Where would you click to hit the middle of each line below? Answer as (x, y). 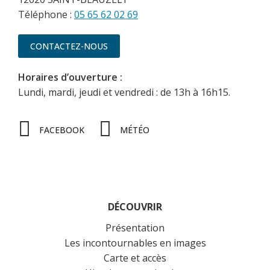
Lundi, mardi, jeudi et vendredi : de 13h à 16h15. (124, 93)
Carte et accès (135, 258)
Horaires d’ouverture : (70, 77)
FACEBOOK (62, 130)
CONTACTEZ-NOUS (69, 46)
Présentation (135, 228)
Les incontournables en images (135, 243)
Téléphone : (46, 15)
